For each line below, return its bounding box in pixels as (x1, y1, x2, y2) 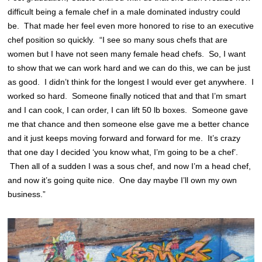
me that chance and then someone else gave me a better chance (8, 119, 250, 129)
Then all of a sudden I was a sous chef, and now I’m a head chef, (8, 161, 251, 171)
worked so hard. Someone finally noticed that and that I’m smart (8, 91, 247, 101)
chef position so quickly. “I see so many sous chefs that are (8, 35, 228, 45)
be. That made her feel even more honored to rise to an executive (8, 21, 254, 31)
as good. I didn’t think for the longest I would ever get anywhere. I (8, 77, 254, 87)
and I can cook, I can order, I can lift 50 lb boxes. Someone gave (8, 105, 249, 115)
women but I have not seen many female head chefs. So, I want (8, 49, 246, 59)
